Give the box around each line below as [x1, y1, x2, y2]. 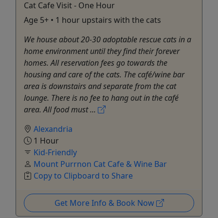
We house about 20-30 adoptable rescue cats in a [24, 34, 191, 45]
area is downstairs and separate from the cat [24, 80, 176, 91]
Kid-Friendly [34, 146, 77, 158]
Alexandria [34, 123, 73, 134]
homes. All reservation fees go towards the [24, 57, 167, 68]
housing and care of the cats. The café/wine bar [24, 69, 184, 80]
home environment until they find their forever [24, 45, 180, 56]
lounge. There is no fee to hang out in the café [24, 92, 179, 103]
